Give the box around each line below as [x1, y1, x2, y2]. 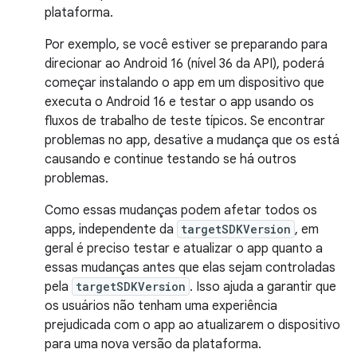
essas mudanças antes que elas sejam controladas [45, 259, 335, 276]
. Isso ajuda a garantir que [190, 278, 336, 295]
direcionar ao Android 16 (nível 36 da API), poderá [45, 55, 324, 72]
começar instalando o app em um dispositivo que [45, 74, 324, 91]
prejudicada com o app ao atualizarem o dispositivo [45, 316, 340, 333]
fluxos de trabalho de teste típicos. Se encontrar [45, 112, 325, 129]
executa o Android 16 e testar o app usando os [45, 93, 314, 110]
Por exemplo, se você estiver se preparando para [45, 36, 328, 53]
